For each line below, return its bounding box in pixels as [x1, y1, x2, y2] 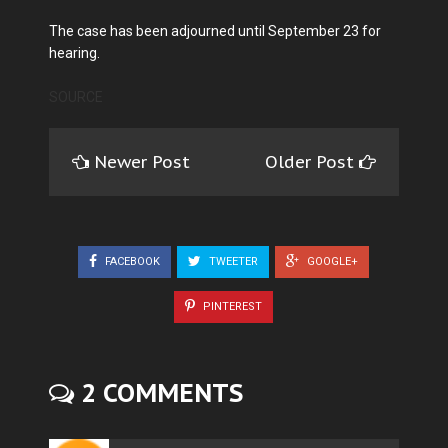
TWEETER [206, 254, 258, 268]
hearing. [49, 45, 100, 62]
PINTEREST [200, 299, 262, 313]
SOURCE [49, 89, 103, 106]
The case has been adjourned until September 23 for [49, 23, 381, 40]
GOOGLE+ [304, 254, 358, 268]
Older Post [265, 151, 359, 174]
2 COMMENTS [74, 376, 243, 409]
